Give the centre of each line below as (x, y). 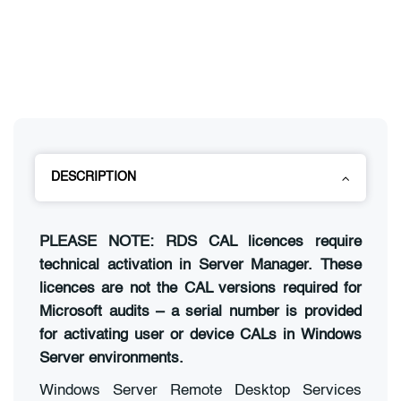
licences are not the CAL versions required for (200, 288)
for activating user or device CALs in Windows (200, 335)
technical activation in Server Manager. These (200, 265)
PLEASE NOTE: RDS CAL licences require (200, 242)
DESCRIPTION (94, 177)
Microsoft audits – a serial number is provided (200, 311)
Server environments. (111, 358)
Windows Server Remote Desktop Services (200, 390)
